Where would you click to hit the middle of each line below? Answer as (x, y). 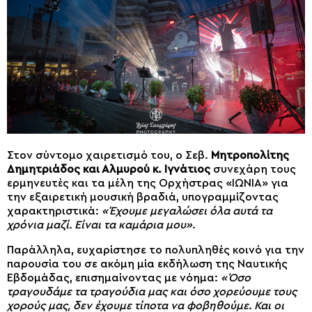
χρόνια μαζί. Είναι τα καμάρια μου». (101, 225)
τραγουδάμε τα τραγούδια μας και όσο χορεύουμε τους (152, 292)
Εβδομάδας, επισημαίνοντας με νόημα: (114, 278)
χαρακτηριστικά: (54, 211)
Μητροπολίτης (250, 156)
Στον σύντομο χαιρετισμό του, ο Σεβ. (109, 156)
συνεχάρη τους (253, 170)
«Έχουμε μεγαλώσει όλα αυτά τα (187, 211)
